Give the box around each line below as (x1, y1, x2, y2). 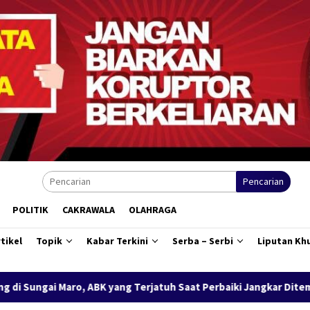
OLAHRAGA (129, 203, 176, 216)
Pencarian (243, 174, 284, 188)
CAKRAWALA (62, 203, 115, 216)
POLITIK (12, 203, 48, 216)
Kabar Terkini (86, 234, 148, 247)
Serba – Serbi (172, 234, 233, 247)
